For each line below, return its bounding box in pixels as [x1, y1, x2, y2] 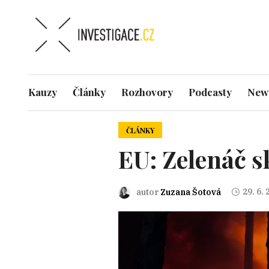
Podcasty [189, 85, 232, 99]
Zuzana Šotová [160, 187, 221, 198]
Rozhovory [121, 85, 174, 99]
